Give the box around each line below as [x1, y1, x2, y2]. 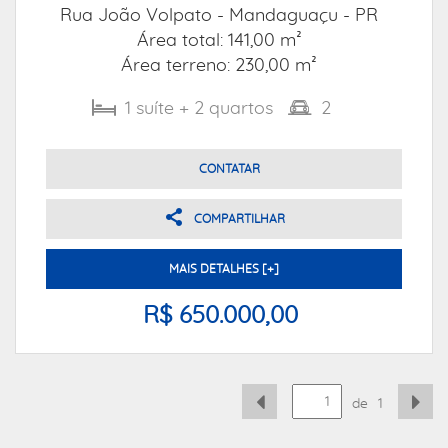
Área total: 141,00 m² [136, 32, 302, 50]
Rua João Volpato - [60, 7, 229, 25]
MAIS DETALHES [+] [169, 263, 279, 275]
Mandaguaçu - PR [229, 7, 378, 25]
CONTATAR [198, 163, 260, 175]
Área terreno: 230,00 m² [121, 57, 317, 75]
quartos [209, 100, 273, 118]
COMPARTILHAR [193, 213, 285, 225]
